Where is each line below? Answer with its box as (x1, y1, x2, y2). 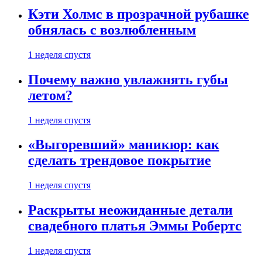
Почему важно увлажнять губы (28, 71, 228, 87)
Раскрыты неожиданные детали (28, 202, 233, 218)
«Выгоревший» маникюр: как (28, 137, 219, 153)
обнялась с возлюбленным (28, 22, 196, 37)
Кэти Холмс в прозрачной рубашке (28, 6, 249, 22)
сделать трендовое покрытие (28, 153, 211, 168)
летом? (28, 87, 73, 103)
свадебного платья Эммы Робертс (28, 218, 242, 234)
